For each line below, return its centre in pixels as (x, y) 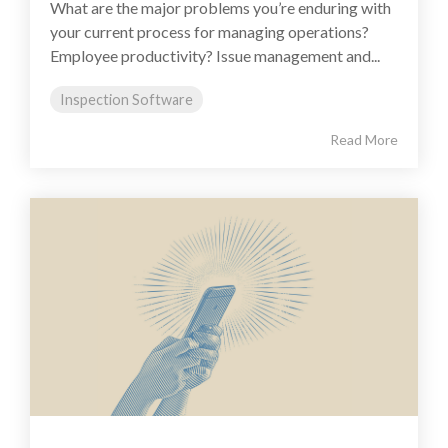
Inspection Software (126, 100)
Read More (364, 140)
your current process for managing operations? (209, 32)
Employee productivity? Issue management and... (215, 56)
